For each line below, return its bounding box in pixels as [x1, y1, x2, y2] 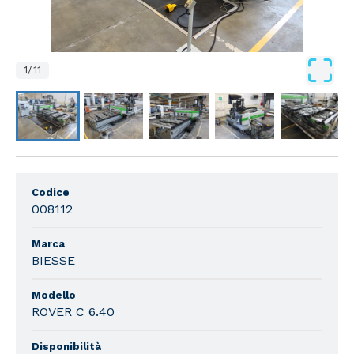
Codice [32, 186, 70, 199]
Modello [32, 289, 76, 302]
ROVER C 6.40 [32, 304, 115, 320]
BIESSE [32, 253, 75, 269]
